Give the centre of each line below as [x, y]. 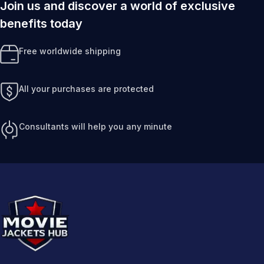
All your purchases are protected [86, 88]
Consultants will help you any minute [95, 126]
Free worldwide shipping [70, 51]
